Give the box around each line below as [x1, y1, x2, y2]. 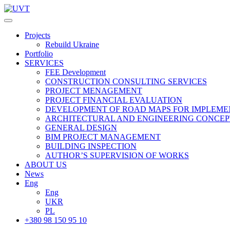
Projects [25, 31, 50, 40]
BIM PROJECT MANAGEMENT [45, 132, 161, 141]
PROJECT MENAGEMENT [45, 86, 142, 95]
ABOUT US [25, 160, 67, 169]
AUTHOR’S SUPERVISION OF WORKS [45, 151, 189, 160]
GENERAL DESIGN [45, 123, 117, 132]
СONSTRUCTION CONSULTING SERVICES [45, 77, 207, 86]
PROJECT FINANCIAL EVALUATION [45, 95, 182, 104]
